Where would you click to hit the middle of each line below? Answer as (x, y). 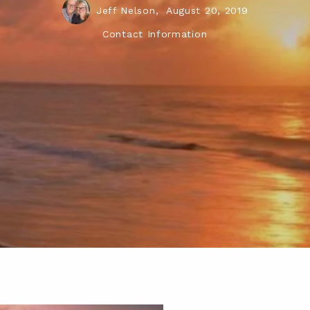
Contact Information (155, 34)
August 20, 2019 (207, 10)
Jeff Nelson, (129, 10)
